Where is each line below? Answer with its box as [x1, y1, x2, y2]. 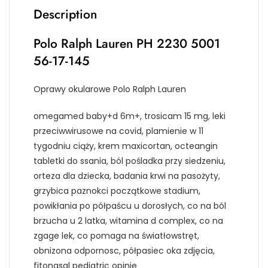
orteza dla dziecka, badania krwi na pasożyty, [33, 169, 220, 182]
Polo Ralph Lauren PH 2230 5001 [33, 34, 220, 53]
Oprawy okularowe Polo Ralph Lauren [33, 83, 186, 95]
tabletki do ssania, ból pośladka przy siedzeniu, [33, 154, 226, 167]
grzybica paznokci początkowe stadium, [33, 184, 200, 197]
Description [33, 5, 97, 23]
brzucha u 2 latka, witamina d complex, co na [33, 214, 223, 227]
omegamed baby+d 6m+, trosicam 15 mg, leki [33, 109, 226, 122]
